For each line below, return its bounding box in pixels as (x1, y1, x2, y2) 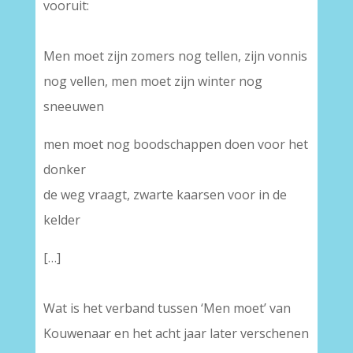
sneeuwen (43, 98, 104, 115)
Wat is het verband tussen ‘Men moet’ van (43, 299, 291, 317)
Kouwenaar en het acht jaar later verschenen (43, 325, 309, 342)
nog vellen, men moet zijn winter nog (43, 72, 262, 90)
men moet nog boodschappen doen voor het (43, 136, 308, 153)
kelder (43, 211, 80, 229)
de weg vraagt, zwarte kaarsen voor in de (43, 186, 287, 203)
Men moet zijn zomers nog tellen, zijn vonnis (43, 47, 307, 65)
